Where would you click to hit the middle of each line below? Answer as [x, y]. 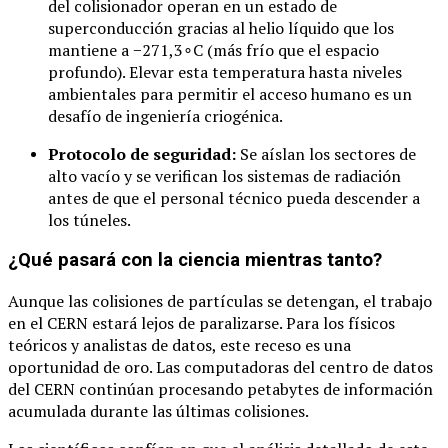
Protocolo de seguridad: [142, 153]
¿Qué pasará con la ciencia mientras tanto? [195, 260]
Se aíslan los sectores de [326, 153]
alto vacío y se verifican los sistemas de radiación [224, 175]
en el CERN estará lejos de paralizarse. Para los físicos [201, 323]
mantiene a [90, 49]
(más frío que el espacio [291, 49]
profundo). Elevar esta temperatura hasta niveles [225, 71]
